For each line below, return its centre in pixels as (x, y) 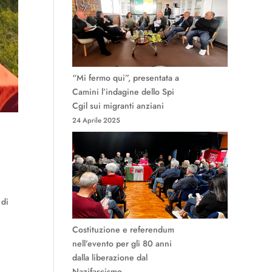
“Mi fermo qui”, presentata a (126, 78)
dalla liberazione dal (110, 258)
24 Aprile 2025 (97, 120)
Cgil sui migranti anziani (118, 106)
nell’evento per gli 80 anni (122, 244)
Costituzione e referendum (124, 230)
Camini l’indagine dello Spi (124, 92)
